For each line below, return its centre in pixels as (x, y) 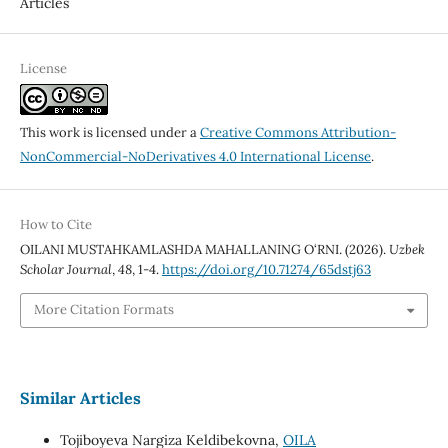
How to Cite (55, 225)
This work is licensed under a (109, 133)
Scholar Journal (65, 270)
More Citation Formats (103, 310)
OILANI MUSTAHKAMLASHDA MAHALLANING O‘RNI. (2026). (204, 250)
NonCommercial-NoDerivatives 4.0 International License (195, 157)
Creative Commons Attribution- (297, 133)
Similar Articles (80, 397)
